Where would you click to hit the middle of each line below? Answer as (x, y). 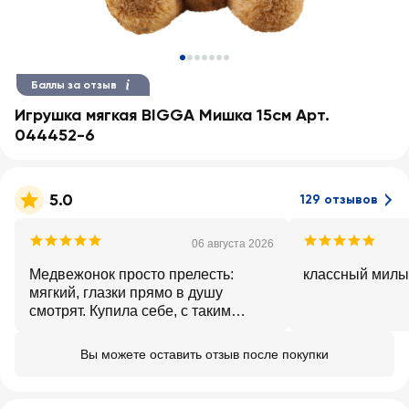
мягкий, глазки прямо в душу (126, 293)
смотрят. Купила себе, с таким (130, 311)
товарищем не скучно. (104, 329)
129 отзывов (339, 199)
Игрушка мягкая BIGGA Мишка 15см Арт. (172, 115)
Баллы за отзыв (74, 85)
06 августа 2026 (233, 244)
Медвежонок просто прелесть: (131, 274)
